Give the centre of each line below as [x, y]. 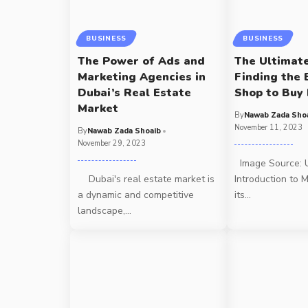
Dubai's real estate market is [146, 179]
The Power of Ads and [142, 61]
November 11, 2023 [269, 127]
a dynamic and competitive [136, 195]
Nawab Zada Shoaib [124, 131]
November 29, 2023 [112, 143]
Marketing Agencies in [142, 77]
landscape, [102, 210]
